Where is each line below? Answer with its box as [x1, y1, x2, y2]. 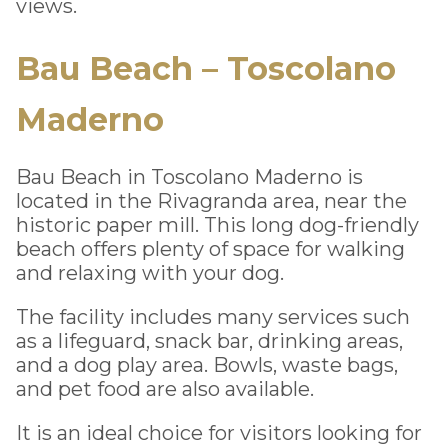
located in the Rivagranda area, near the [16, 188, 407, 213]
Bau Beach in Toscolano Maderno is [16, 164, 363, 189]
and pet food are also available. [16, 376, 314, 401]
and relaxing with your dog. [16, 260, 284, 285]
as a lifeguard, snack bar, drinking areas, [16, 328, 403, 353]
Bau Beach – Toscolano [16, 48, 396, 88]
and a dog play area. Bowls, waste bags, [16, 352, 398, 377]
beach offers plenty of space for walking [16, 236, 405, 261]
